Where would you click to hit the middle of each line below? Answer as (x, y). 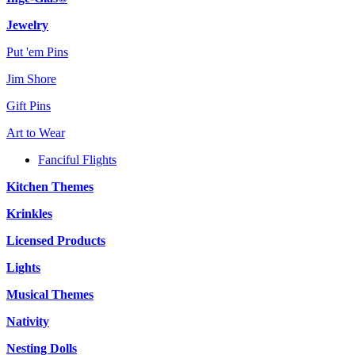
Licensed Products (56, 240)
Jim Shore (31, 78)
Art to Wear (36, 132)
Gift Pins (29, 105)
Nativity (28, 321)
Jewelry (27, 25)
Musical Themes (50, 294)
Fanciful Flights (77, 159)
